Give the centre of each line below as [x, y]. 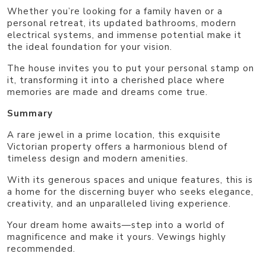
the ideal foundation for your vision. [90, 47]
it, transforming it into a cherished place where [116, 80]
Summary [30, 113]
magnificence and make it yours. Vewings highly [117, 237]
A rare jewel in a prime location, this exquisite [114, 134]
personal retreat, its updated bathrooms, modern [122, 23]
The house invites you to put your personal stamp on [131, 68]
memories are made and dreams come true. [107, 92]
